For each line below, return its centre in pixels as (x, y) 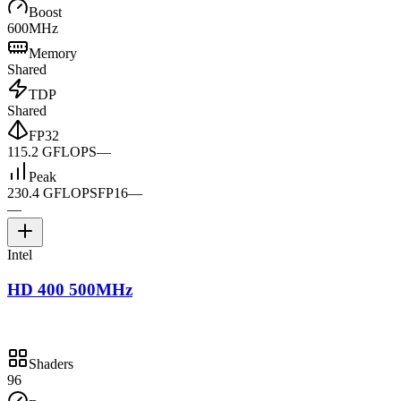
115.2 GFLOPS (52, 152)
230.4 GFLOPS (52, 193)
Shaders (51, 363)
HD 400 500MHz (70, 289)
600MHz (33, 29)
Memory (53, 54)
